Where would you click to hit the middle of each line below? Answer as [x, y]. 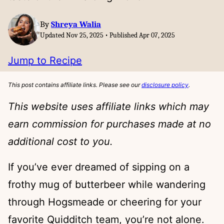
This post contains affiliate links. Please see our [75, 85]
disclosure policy [165, 85]
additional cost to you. [60, 141]
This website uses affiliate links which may [108, 106]
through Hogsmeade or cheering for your [105, 202]
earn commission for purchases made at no [109, 124]
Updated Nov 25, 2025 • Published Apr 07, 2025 [107, 35]
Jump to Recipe [45, 60]
